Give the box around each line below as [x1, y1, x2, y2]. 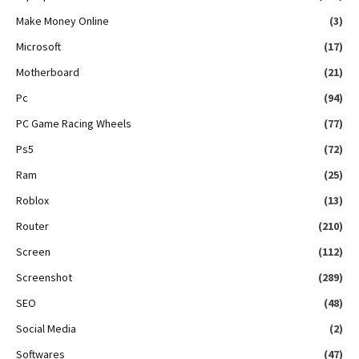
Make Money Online [16, 13, 109, 28]
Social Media [16, 321, 76, 336]
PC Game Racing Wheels [16, 115, 131, 131]
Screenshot [16, 269, 72, 284]
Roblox [16, 192, 49, 208]
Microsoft [16, 38, 61, 54]
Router [16, 218, 49, 233]
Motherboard [16, 64, 79, 79]
